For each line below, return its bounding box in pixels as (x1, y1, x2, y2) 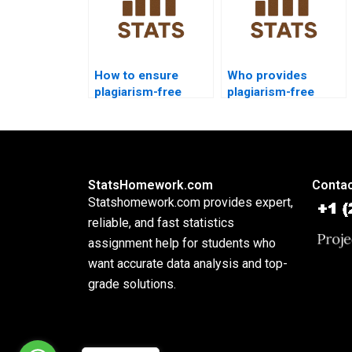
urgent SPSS (94, 101, 166, 115)
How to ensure (94, 68, 178, 82)
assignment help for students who (88, 236, 276, 251)
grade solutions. (88, 277, 176, 291)
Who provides (227, 68, 307, 82)
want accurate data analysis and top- (88, 256, 288, 271)
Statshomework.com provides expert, (88, 195, 293, 210)
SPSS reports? (227, 101, 310, 115)
